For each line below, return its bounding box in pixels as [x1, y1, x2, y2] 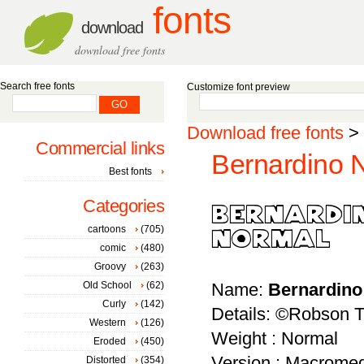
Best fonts [109, 166, 152, 177]
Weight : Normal [211, 328, 338, 349]
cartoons [88, 223, 126, 235]
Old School [83, 279, 132, 291]
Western [89, 317, 126, 328]
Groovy [94, 261, 126, 272]
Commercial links [36, 138, 164, 158]
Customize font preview [187, 81, 290, 93]
